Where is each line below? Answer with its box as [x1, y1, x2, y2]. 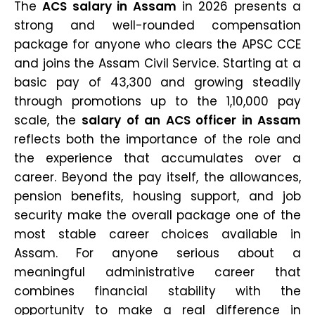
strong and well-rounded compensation [14, 16, 301, 34]
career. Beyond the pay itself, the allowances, [14, 168, 301, 186]
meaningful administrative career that [14, 263, 301, 281]
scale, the [14, 111, 82, 129]
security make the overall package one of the [14, 206, 301, 224]
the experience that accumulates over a [14, 149, 301, 167]
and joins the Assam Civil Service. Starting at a [14, 54, 301, 72]
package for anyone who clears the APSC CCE [14, 35, 301, 53]
